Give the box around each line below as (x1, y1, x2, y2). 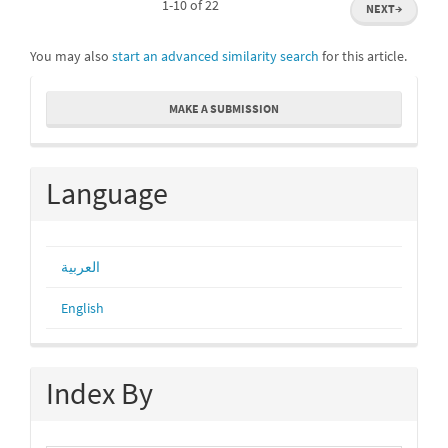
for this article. (319, 46, 407, 65)
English (61, 298, 104, 317)
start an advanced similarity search (112, 46, 319, 65)
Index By (46, 373, 153, 412)
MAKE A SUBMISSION (169, 100, 279, 116)
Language (46, 173, 168, 212)
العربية (61, 257, 100, 276)
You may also (30, 46, 112, 65)
